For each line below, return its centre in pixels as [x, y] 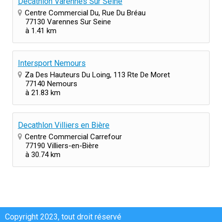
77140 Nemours [51, 83]
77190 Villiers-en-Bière [62, 145]
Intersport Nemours [52, 63]
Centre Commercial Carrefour [73, 137]
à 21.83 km [43, 92]
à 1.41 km [41, 30]
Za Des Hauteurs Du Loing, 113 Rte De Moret [97, 75]
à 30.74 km [43, 154]
